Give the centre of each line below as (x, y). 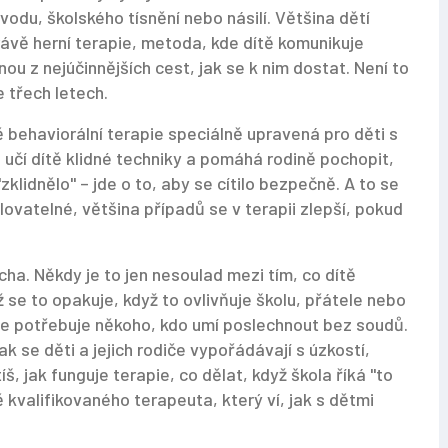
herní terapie (82, 42)
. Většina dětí (318, 17)
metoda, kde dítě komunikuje (252, 42)
